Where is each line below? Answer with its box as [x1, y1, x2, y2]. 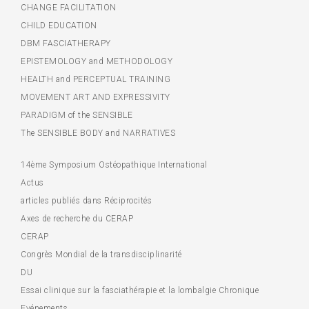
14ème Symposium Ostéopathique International [21, 160, 208, 170]
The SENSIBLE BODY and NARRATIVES [21, 128, 175, 138]
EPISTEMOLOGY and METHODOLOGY [21, 57, 172, 66]
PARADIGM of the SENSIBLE [21, 110, 132, 120]
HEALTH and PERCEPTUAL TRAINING [21, 74, 170, 84]
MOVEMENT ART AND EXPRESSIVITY [21, 92, 170, 102]
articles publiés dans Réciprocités [21, 196, 152, 206]
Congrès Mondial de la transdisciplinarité [21, 250, 182, 259]
